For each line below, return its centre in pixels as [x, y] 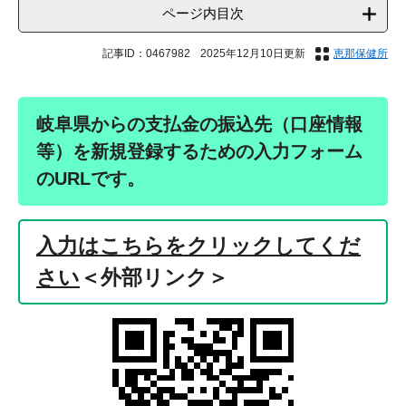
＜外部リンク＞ [154, 278]
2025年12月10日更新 [253, 54]
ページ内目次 [203, 14]
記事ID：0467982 [146, 54]
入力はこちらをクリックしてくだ [198, 246]
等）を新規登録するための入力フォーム [199, 152]
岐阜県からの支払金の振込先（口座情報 [199, 125]
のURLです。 [91, 179]
